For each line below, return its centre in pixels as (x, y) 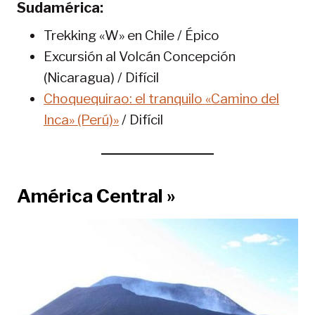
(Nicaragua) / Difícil (101, 78)
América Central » (96, 196)
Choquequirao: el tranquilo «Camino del (161, 99)
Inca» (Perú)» (81, 120)
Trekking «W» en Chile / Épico (131, 36)
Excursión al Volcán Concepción (140, 57)
